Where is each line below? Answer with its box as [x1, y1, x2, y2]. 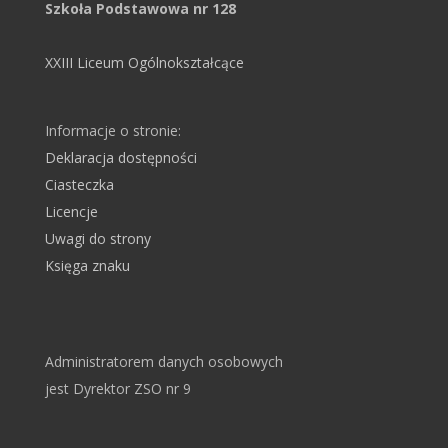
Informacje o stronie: [44, 121, 181, 141]
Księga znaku [44, 256, 130, 276]
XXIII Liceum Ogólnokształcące [44, 53, 244, 73]
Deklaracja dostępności [44, 148, 197, 168]
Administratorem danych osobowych [44, 351, 283, 371]
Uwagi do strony [44, 229, 151, 249]
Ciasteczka [44, 175, 114, 195]
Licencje [44, 202, 98, 222]
